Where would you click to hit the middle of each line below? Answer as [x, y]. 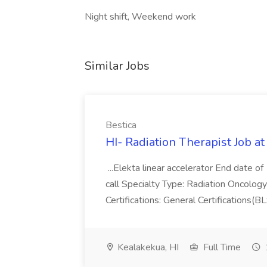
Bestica [121, 125]
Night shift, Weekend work [140, 17]
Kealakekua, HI [147, 247]
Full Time [221, 247]
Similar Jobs [117, 66]
